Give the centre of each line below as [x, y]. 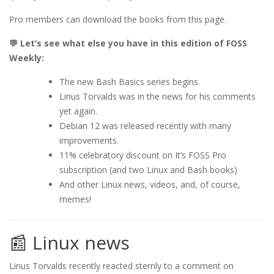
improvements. [89, 141]
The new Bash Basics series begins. [130, 82]
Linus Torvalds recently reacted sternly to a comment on [121, 266]
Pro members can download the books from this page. [118, 20]
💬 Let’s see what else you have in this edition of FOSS [128, 43]
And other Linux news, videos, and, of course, [150, 185]
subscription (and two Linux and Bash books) [148, 170]
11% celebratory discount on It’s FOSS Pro [143, 155]
